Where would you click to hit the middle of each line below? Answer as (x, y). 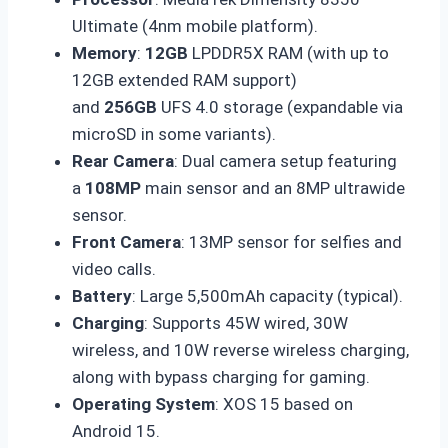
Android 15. (116, 431)
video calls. (114, 269)
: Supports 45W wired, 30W (246, 323)
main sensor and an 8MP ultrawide (273, 188)
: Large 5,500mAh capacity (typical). (267, 296)
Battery (102, 296)
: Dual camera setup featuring (285, 161)
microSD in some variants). (174, 134)
